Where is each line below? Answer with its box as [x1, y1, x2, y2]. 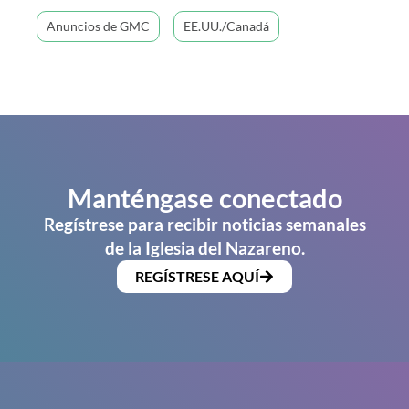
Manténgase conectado [67, 182, 342, 214]
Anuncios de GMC [47, 18, 150, 34]
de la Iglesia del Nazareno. [104, 237, 305, 258]
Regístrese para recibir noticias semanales [43, 214, 366, 235]
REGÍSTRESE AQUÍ [135, 267, 259, 285]
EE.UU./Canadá [184, 18, 269, 34]
